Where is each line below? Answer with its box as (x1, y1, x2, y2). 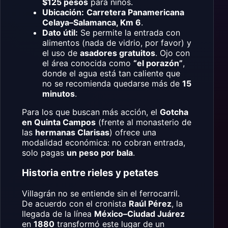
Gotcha (160, 106, 188, 117)
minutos (42, 88, 75, 99)
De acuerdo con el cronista (22, 198, 129, 209)
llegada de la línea (22, 208, 94, 219)
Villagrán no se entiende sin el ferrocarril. (22, 188, 180, 198)
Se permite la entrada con (78, 27, 180, 38)
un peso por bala (67, 147, 133, 158)
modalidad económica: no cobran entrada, (22, 137, 185, 148)
